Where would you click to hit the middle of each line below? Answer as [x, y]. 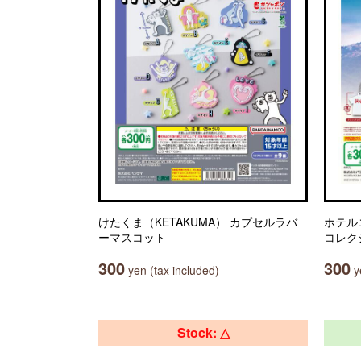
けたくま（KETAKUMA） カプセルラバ [198, 222]
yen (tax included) [172, 270]
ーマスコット [132, 237]
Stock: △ [203, 332]
